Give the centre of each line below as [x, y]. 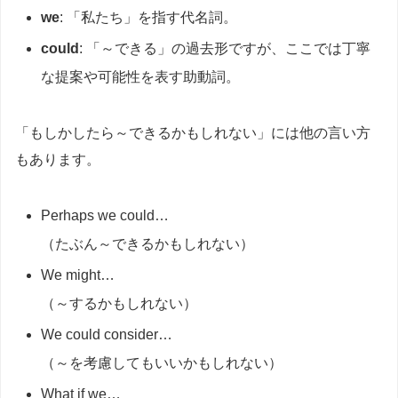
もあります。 [58, 159]
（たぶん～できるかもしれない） [148, 243]
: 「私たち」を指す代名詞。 [149, 17]
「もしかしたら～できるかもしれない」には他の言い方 [193, 132]
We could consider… [107, 335]
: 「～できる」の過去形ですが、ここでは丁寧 [225, 48]
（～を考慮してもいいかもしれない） [162, 363]
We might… [78, 275]
